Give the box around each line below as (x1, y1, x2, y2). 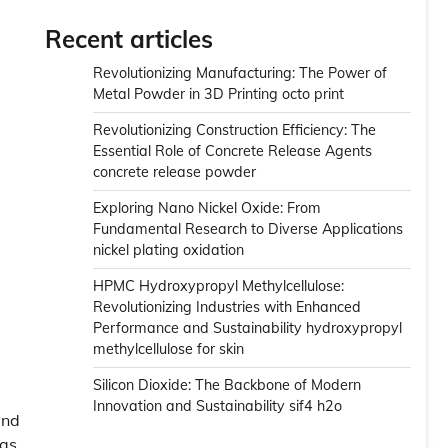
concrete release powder (93, 163, 256, 181)
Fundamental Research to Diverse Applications (93, 220, 403, 238)
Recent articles (45, 24, 213, 54)
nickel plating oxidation (93, 241, 244, 259)
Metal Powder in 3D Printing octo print (93, 85, 344, 103)
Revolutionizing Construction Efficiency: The (93, 121, 376, 139)
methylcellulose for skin (93, 340, 244, 358)
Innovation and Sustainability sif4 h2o (93, 397, 342, 415)
